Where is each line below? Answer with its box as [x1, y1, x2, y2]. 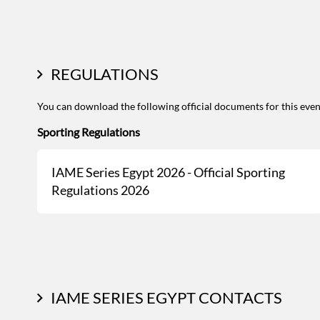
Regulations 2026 [51, 181, 149, 198]
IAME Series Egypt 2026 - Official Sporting [51, 164, 285, 180]
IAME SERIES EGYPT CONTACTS [51, 287, 282, 307]
